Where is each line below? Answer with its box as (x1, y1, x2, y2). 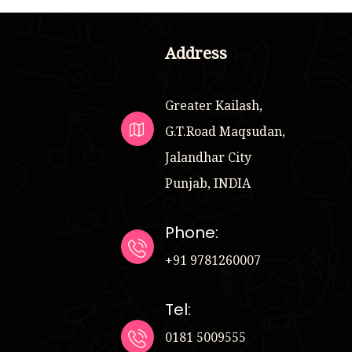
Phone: (165, 222, 218, 244)
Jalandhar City (165, 148, 251, 167)
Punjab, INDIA (165, 174, 251, 192)
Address (165, 42, 227, 64)
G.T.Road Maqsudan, (165, 123, 285, 141)
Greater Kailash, (165, 97, 262, 115)
